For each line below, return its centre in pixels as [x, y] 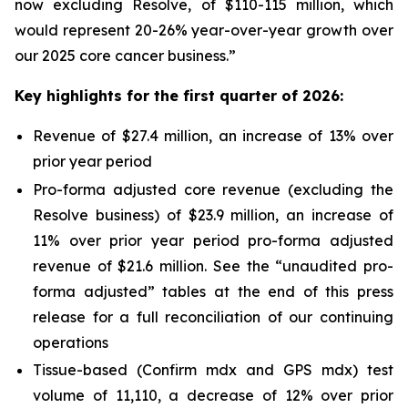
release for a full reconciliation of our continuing [213, 316]
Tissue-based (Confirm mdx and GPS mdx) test [213, 370]
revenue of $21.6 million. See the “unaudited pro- [213, 265]
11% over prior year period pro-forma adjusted [213, 240]
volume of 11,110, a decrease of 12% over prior [213, 396]
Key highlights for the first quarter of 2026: [179, 96]
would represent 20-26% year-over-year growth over [204, 30]
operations [71, 342]
